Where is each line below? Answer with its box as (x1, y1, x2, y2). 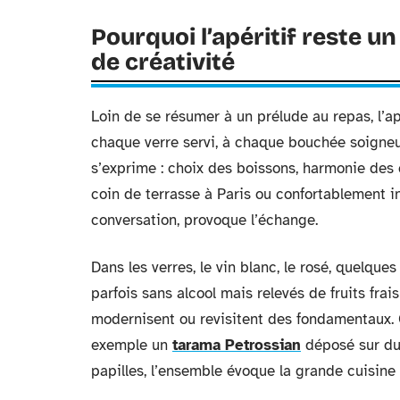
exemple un (91, 336, 172, 354)
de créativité (91, 48, 235, 76)
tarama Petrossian (172, 336, 301, 354)
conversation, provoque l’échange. (91, 211, 318, 229)
